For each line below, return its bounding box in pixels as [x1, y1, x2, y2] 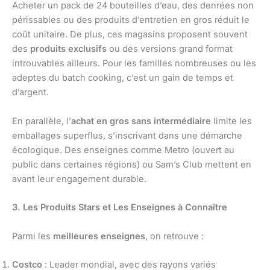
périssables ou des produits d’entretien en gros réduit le [12, 14, 250, 26]
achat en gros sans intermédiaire [71, 115, 211, 127]
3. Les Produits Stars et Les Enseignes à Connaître [12, 202, 227, 213]
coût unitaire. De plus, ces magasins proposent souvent [12, 29, 248, 40]
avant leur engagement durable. [12, 173, 146, 184]
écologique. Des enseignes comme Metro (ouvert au [12, 144, 234, 155]
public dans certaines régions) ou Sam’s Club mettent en [12, 159, 251, 170]
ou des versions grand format [107, 43, 233, 55]
